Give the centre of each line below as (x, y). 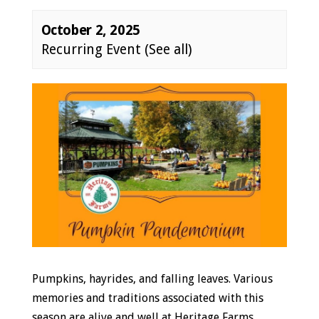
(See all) (168, 49)
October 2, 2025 (90, 30)
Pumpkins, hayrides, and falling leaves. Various (152, 279)
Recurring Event (93, 49)
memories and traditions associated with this (147, 298)
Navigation (70, 111)
